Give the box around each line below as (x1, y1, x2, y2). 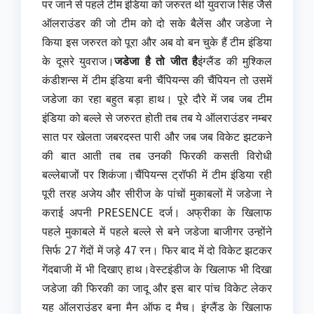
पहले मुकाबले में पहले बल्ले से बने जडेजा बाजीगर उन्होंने (42, 222, 272, 240)
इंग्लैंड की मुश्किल (198, 52, 272, 69)
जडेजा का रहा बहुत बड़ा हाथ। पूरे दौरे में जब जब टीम (42, 90, 272, 107)
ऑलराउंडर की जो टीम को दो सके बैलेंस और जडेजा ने (42, 14, 272, 32)
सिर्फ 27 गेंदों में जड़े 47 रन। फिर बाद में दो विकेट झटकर (42, 241, 272, 259)
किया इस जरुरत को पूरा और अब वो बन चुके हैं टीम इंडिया (42, 33, 272, 50)
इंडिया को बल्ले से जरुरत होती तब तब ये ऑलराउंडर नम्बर (42, 109, 272, 126)
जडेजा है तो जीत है (114, 52, 198, 69)
